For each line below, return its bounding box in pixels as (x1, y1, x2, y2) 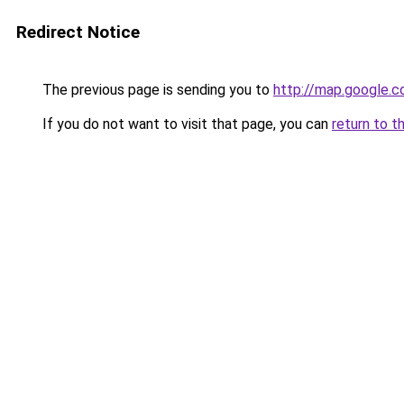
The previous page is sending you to (39, 81, 273, 98)
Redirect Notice (16, 22, 140, 42)
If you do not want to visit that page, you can (39, 115, 332, 133)
